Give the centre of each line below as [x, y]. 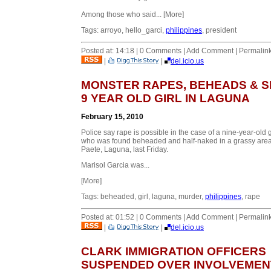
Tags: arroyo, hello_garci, [123, 30]
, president [219, 30]
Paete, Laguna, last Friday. [125, 149]
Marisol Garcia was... [115, 165]
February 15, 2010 [112, 116]
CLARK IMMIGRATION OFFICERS [174, 251]
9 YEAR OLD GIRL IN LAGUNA [165, 98]
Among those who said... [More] [132, 14]
